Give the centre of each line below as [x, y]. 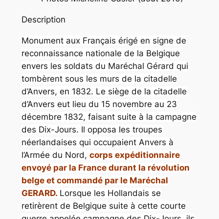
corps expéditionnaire [134, 155]
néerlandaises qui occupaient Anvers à [97, 142]
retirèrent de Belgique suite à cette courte [103, 206]
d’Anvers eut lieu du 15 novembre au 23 [99, 104]
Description [43, 20]
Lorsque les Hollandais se [110, 193]
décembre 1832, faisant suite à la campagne [109, 117]
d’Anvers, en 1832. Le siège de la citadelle [104, 92]
